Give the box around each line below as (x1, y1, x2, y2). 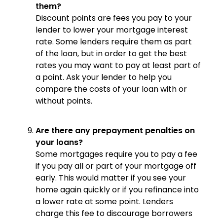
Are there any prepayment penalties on (36, 124, 195, 136)
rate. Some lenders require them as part (36, 36, 192, 47)
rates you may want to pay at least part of (36, 59, 201, 71)
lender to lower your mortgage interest (36, 24, 188, 36)
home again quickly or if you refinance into (36, 184, 199, 195)
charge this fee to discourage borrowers (36, 207, 192, 219)
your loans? (36, 136, 83, 148)
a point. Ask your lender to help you (36, 71, 172, 83)
